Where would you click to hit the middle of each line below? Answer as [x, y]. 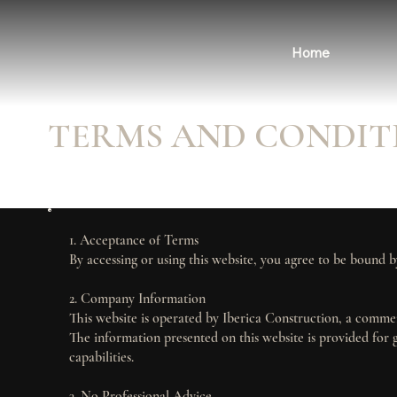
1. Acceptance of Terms [134, 240]
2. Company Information [138, 298]
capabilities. [102, 357]
